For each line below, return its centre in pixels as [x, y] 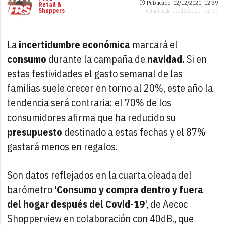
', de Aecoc [166, 204]
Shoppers [52, 11]
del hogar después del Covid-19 [76, 204]
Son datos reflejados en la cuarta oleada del [100, 175]
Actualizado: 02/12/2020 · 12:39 [182, 11]
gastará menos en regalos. [63, 146]
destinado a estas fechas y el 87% [134, 132]
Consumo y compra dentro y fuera [130, 189]
